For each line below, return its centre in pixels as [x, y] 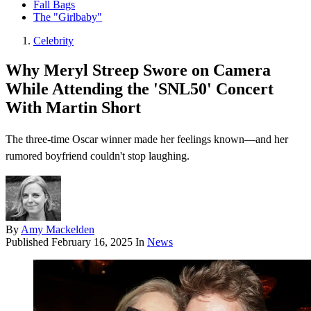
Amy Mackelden [58, 230]
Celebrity [53, 41]
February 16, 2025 [92, 242]
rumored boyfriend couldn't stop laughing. [98, 156]
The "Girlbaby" [68, 17]
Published [28, 242]
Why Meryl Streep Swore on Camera [138, 70]
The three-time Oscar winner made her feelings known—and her [147, 140]
